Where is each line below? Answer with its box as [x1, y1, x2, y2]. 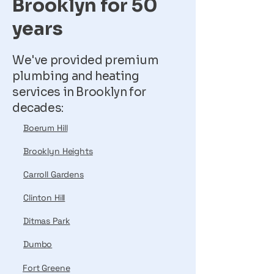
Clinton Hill [23, 192, 65, 203]
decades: [12, 101, 64, 116]
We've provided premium [12, 53, 159, 68]
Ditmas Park [23, 215, 70, 226]
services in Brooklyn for [12, 85, 146, 100]
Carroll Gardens [23, 169, 84, 180]
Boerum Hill [23, 122, 68, 133]
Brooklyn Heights [23, 146, 93, 157]
